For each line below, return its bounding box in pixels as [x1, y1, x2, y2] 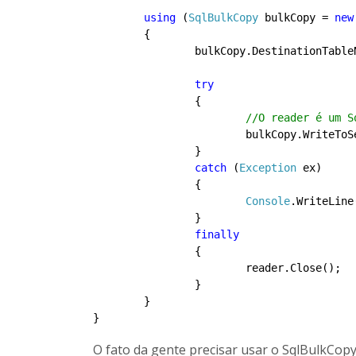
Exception [239, 161, 296, 174]
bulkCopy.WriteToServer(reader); [93, 128, 246, 141]
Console [246, 195, 290, 207]
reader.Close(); [93, 261, 246, 274]
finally [195, 228, 239, 241]
